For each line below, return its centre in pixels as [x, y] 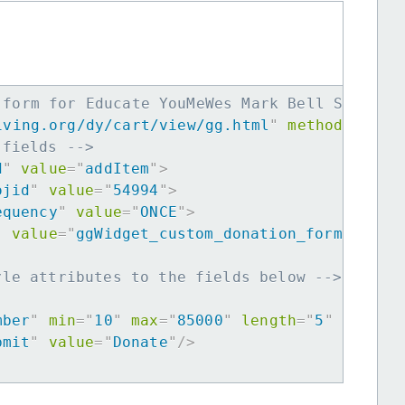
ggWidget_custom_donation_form [209, 234]
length [269, 321]
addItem [118, 169]
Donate [140, 343]
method [316, 126]
